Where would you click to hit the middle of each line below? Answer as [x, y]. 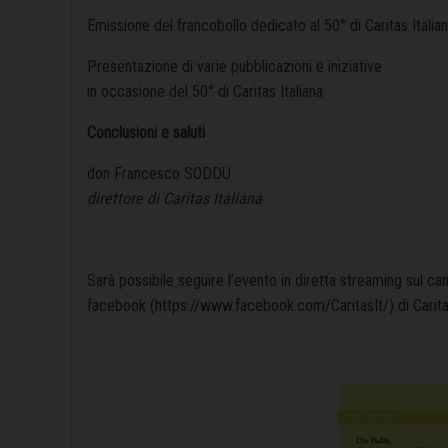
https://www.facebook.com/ [243, 306]
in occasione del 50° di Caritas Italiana [205, 92]
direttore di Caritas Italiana [174, 199]
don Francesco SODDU [159, 174]
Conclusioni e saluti [146, 133]
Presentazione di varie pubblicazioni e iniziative [234, 67]
